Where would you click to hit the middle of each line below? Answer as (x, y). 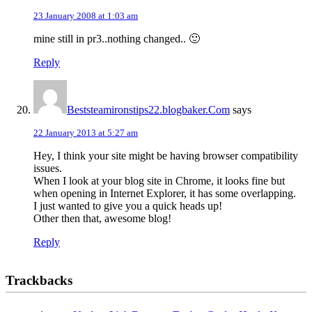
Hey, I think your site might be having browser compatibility (166, 156)
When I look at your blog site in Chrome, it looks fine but (159, 181)
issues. (48, 169)
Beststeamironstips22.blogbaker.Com (148, 110)
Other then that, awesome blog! (102, 219)
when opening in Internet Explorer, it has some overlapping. (165, 194)
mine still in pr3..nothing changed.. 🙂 (117, 39)
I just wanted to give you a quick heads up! (128, 206)
